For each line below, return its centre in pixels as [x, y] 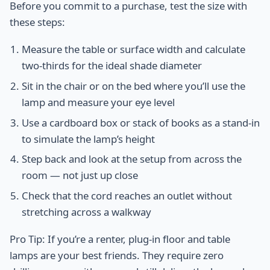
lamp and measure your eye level [98, 102]
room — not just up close [80, 175]
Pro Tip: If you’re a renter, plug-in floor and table [120, 239]
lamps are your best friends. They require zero [117, 256]
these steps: [37, 22]
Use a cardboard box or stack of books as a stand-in [141, 122]
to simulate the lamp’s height [88, 139]
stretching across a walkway [86, 212]
